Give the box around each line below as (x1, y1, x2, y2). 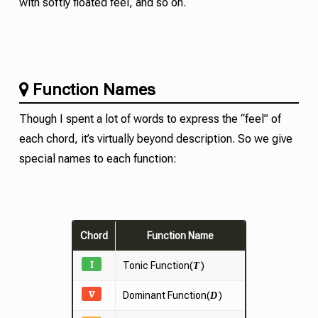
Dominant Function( (122, 289, 210, 301)
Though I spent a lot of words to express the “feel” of (18, 114, 281, 124)
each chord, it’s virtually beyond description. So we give (18, 133, 292, 143)
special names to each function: (18, 153, 177, 163)
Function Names (32, 82, 155, 97)
